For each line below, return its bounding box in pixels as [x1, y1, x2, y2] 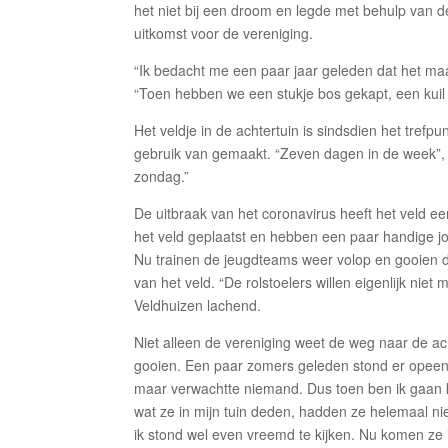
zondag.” [134, 166, 190, 186]
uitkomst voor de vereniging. [134, 23, 314, 43]
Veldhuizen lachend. [134, 295, 262, 315]
